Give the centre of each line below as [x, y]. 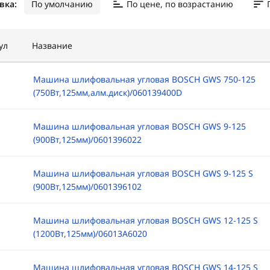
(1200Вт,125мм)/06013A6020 [90, 234]
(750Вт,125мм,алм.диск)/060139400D [107, 93]
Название [52, 46]
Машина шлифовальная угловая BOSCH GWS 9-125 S [143, 173]
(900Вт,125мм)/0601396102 [87, 187]
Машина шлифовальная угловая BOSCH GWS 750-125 [144, 79]
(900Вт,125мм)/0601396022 [87, 140]
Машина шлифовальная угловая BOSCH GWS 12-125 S [145, 220]
